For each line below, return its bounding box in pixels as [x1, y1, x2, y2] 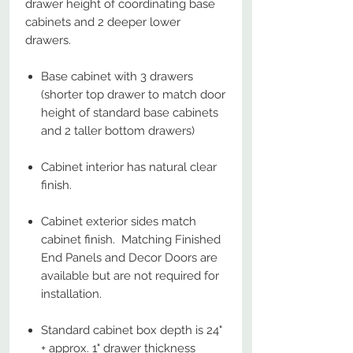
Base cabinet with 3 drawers [41, 69, 193, 84]
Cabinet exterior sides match [41, 214, 196, 229]
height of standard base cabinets [41, 106, 218, 120]
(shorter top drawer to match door [41, 87, 225, 102]
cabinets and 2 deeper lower [25, 15, 180, 29]
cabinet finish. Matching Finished [41, 232, 221, 247]
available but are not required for [41, 269, 219, 283]
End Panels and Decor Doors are [41, 251, 217, 265]
